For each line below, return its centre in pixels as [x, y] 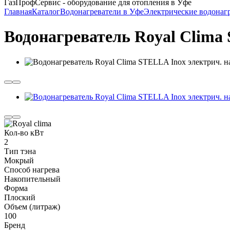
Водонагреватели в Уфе [102, 12]
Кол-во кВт [24, 132]
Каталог [46, 12]
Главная [18, 12]
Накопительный [32, 179]
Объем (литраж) [32, 206]
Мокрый [19, 160]
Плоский [20, 197]
